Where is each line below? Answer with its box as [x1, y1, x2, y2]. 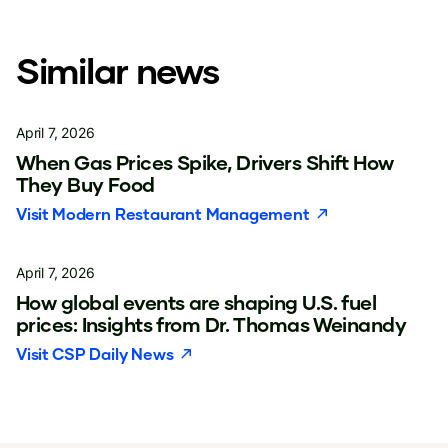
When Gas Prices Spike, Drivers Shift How [16, 150, 394, 174]
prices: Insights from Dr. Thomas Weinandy [16, 312, 407, 336]
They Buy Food [16, 172, 155, 196]
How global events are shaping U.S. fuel [16, 290, 377, 314]
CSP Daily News [52, 344, 174, 363]
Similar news [16, 48, 219, 92]
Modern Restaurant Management [52, 204, 310, 223]
